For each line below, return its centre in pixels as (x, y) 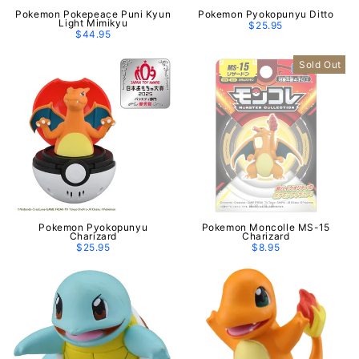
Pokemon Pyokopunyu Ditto (266, 14)
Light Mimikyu (93, 23)
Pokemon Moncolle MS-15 (266, 227)
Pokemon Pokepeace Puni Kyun (93, 14)
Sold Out (320, 65)
